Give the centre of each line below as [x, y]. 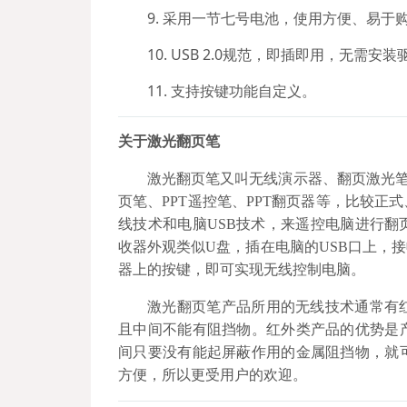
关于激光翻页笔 [169, 141]
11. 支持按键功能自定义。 [232, 90]
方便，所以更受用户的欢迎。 [213, 374]
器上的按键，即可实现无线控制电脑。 [242, 269]
